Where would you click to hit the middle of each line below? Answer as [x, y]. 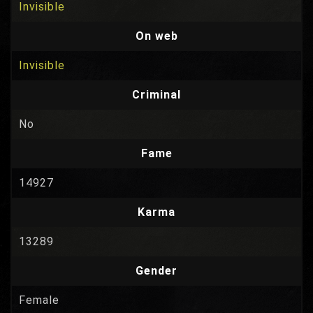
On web [156, 36]
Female [39, 300]
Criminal [156, 95]
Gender [156, 271]
